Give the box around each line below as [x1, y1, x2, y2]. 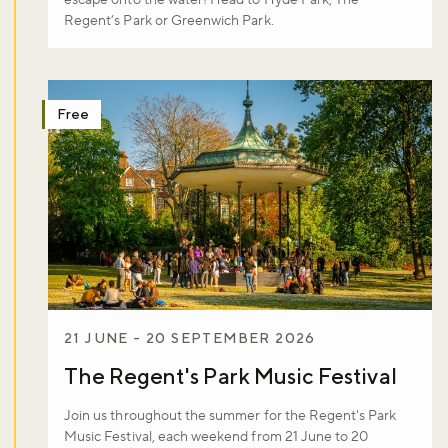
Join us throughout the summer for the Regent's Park [64, 407, 397, 426]
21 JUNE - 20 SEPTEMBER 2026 [64, 330, 316, 347]
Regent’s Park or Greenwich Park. [64, 12, 274, 31]
